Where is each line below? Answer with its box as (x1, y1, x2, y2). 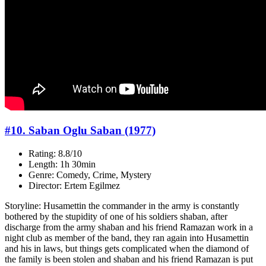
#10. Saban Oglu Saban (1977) (5, 124, 156, 137)
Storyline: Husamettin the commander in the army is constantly (5, 200, 239, 211)
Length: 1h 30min (28, 159, 96, 169)
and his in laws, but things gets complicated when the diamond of (5, 243, 249, 254)
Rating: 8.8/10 (28, 148, 82, 159)
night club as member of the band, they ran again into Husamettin (5, 232, 249, 243)
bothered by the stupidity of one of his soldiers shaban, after (5, 211, 227, 221)
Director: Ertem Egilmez (28, 180, 120, 191)
